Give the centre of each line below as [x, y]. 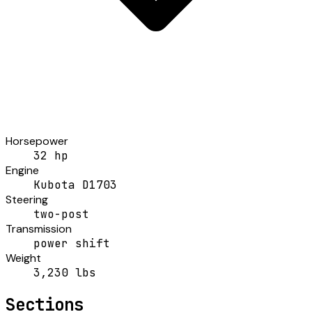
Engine [22, 170]
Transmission [39, 228]
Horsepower [37, 141]
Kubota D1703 [75, 185]
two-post [61, 214]
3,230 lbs [65, 272]
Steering [27, 199]
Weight [23, 258]
